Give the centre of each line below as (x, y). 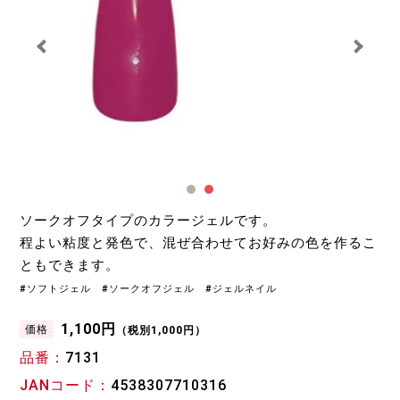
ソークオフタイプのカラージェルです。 (149, 221)
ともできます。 (70, 266)
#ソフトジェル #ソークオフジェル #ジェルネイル (149, 289)
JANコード (58, 386)
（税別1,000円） (162, 331)
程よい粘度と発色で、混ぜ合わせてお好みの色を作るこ (199, 243)
